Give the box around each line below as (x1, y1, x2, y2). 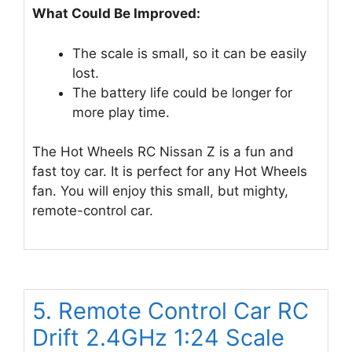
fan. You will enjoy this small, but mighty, (32, 183, 288, 200)
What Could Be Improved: (32, 5, 200, 22)
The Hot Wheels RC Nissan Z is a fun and (32, 144, 294, 160)
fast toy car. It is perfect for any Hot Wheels (32, 163, 307, 180)
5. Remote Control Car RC (32, 296, 309, 324)
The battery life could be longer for (72, 84, 292, 101)
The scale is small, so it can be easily (72, 45, 306, 61)
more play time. (72, 104, 170, 120)
